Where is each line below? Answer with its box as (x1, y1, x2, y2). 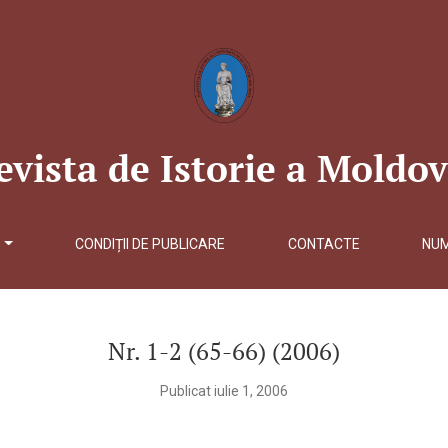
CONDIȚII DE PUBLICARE (75, 236, 226, 252)
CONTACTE (287, 236, 360, 252)
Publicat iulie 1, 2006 (160, 383, 288, 399)
